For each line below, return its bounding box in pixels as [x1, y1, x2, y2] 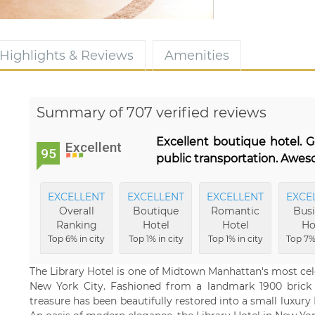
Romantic [211, 205, 259, 218]
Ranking [56, 219, 97, 232]
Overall [58, 205, 94, 218]
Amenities [165, 48, 229, 64]
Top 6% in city [48, 233, 105, 245]
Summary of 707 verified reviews [37, 104, 266, 122]
